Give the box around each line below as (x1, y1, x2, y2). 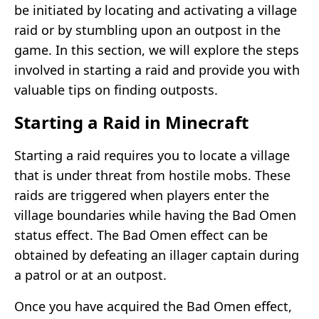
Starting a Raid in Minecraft (14, 110, 249, 134)
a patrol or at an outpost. (14, 266, 167, 283)
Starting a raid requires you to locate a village (14, 146, 290, 164)
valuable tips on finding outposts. (14, 80, 218, 98)
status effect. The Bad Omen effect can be (14, 226, 268, 244)
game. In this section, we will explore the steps (14, 41, 299, 58)
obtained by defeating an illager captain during (14, 246, 299, 263)
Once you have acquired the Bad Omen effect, (14, 297, 292, 315)
